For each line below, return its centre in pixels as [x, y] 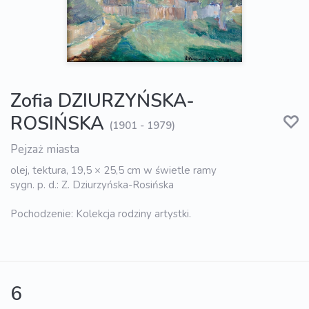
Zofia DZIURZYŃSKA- [102, 101]
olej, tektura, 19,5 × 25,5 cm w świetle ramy [113, 171]
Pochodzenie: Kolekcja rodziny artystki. [101, 214]
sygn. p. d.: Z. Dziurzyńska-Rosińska [92, 185]
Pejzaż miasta [45, 150]
